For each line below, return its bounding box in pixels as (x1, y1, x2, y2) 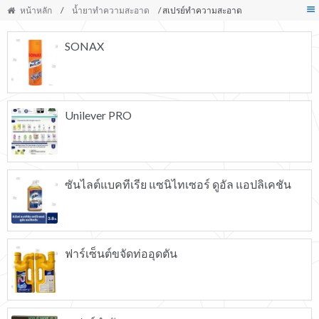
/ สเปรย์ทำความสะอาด (157, 5, 243, 16)
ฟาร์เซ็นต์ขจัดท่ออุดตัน (65, 246, 177, 260)
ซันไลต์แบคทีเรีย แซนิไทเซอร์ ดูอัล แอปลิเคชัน (65, 177, 291, 191)
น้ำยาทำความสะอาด (72, 5, 150, 16)
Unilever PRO (65, 108, 132, 122)
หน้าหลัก (20, 5, 53, 16)
